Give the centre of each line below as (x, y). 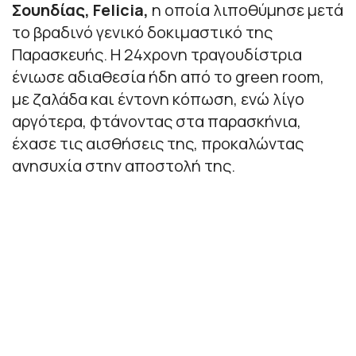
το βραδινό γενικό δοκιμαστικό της (142, 33)
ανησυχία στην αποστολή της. (124, 166)
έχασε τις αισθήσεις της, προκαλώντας (158, 144)
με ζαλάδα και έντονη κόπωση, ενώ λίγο (158, 99)
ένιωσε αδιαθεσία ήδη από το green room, (168, 77)
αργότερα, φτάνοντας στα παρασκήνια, (157, 122)
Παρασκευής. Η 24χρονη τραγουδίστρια (157, 55)
